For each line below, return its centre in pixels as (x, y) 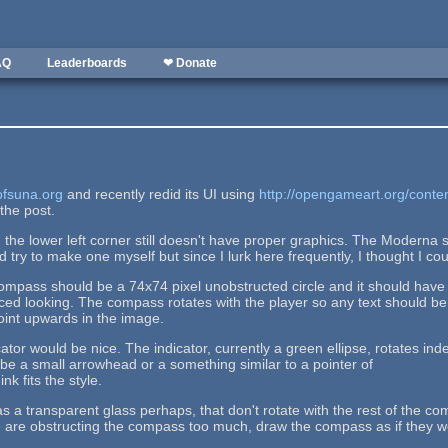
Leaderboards (87, 63)
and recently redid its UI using (161, 193)
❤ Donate (190, 63)
